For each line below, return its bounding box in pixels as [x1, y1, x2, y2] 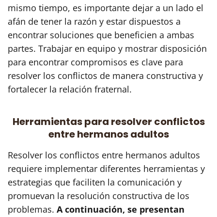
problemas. [8, 203, 57, 215]
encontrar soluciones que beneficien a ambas [8, 29, 194, 41]
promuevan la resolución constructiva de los [8, 189, 189, 201]
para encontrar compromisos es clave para [8, 56, 183, 68]
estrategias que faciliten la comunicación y [8, 176, 182, 188]
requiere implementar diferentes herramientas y [8, 162, 205, 174]
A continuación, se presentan [57, 203, 185, 215]
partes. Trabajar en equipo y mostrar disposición [8, 42, 207, 54]
